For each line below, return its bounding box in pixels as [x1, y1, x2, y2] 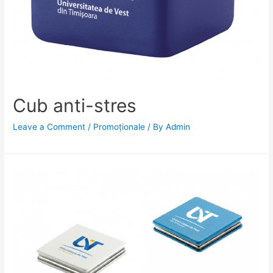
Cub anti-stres [13, 94, 137, 116]
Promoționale [93, 121, 146, 132]
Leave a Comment [13, 121, 86, 132]
